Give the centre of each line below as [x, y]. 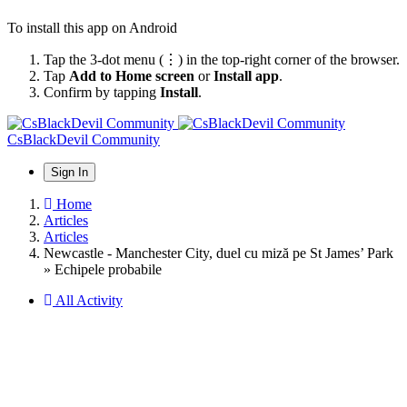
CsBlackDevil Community [84, 139]
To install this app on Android [92, 27]
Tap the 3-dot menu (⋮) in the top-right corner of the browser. [222, 59]
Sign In [69, 172]
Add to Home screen [132, 75]
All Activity [89, 300]
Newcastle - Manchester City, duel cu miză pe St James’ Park [218, 253]
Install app [246, 75]
